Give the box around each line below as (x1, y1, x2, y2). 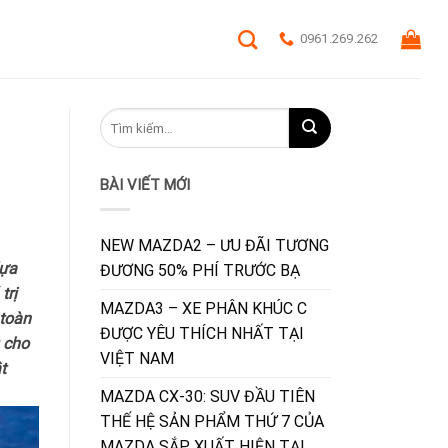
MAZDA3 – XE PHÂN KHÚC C (99, 298, 307, 318)
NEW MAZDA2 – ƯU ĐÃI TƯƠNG (99, 235, 329, 255)
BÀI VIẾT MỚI (99, 176, 190, 194)
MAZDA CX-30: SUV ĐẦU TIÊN (99, 386, 315, 406)
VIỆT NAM (99, 348, 174, 368)
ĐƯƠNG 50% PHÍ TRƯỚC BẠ (99, 260, 300, 280)
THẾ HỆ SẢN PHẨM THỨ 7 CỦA (99, 411, 324, 431)
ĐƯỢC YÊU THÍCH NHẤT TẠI (99, 323, 304, 343)
